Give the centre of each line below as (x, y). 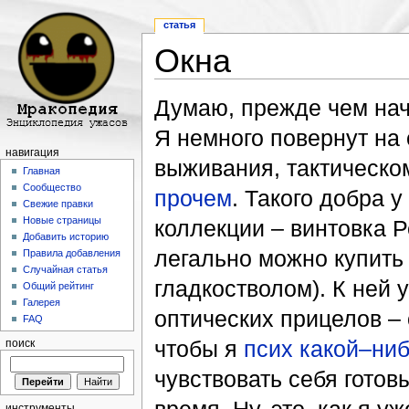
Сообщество (52, 188)
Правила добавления (72, 253)
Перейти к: (185, 85)
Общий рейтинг (59, 286)
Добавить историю (66, 237)
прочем (193, 199)
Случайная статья (66, 270)
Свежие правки (58, 204)
